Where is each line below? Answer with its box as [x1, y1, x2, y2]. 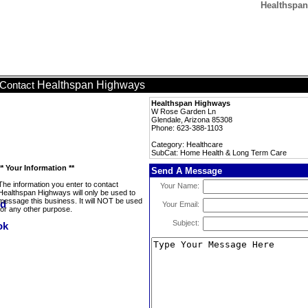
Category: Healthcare [151, 140, 223, 148]
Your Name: [160, 181, 199, 190]
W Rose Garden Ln [151, 107, 216, 115]
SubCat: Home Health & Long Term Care [151, 148, 287, 157]
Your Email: [162, 200, 199, 208]
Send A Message [151, 166, 222, 176]
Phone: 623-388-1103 [151, 124, 223, 132]
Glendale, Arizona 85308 [151, 115, 232, 124]
